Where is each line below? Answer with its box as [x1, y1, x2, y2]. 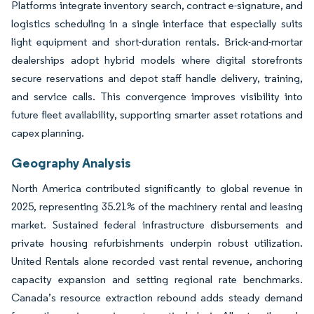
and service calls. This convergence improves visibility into [11, 89, 303, 103]
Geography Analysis [11, 153, 131, 171]
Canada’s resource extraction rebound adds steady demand [11, 290, 303, 304]
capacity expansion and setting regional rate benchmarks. [11, 272, 303, 286]
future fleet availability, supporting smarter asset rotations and [11, 107, 303, 121]
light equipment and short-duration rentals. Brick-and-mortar [11, 34, 303, 48]
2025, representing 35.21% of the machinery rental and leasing [11, 199, 303, 213]
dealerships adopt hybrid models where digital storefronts [11, 53, 303, 67]
